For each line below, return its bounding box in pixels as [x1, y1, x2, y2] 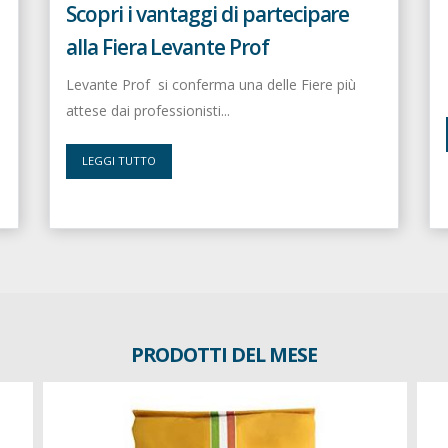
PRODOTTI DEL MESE [130, 340, 318, 368]
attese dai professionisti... [66, 100, 230, 120]
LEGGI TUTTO [81, 153, 156, 169]
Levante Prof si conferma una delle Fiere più [66, 74, 356, 94]
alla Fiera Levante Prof [66, 32, 269, 61]
